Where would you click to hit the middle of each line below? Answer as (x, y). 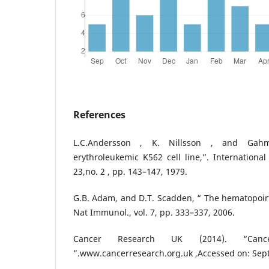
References (99, 114)
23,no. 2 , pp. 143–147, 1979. (130, 171)
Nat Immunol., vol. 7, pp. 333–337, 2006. (154, 212)
